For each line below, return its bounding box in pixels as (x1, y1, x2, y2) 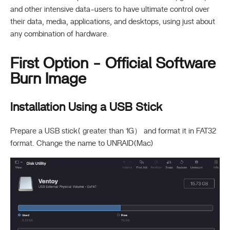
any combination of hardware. (10, 30, 109, 39)
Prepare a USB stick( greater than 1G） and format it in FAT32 (10, 127, 216, 135)
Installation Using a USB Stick (10, 102, 162, 114)
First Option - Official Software (10, 56, 216, 72)
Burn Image (10, 71, 86, 87)
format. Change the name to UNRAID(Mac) (10, 139, 154, 147)
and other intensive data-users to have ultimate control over (10, 6, 209, 14)
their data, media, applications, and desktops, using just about (10, 18, 215, 26)
